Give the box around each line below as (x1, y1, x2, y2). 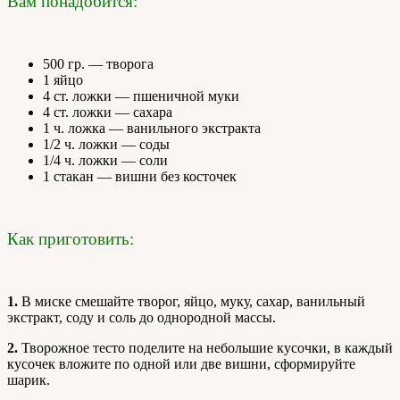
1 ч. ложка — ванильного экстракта (43, 120, 261, 136)
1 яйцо (43, 71, 83, 87)
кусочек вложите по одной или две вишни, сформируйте (7, 355, 355, 371)
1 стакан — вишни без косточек (43, 168, 237, 184)
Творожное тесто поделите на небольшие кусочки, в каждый (18, 339, 393, 355)
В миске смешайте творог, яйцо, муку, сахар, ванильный (18, 293, 365, 309)
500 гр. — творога (43, 55, 154, 71)
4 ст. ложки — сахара (43, 104, 172, 120)
